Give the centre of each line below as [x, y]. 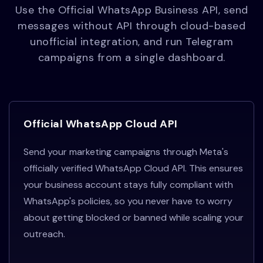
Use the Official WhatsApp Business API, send [131, 10]
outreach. [44, 234]
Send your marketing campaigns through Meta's [126, 152]
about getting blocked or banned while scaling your [134, 218]
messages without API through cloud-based [131, 26]
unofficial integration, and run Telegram [131, 42]
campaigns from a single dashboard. [131, 58]
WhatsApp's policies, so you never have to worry [128, 201]
